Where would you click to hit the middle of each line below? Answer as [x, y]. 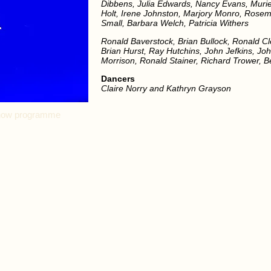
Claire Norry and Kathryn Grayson [166, 88]
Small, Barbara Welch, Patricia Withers [175, 23]
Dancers [118, 79]
